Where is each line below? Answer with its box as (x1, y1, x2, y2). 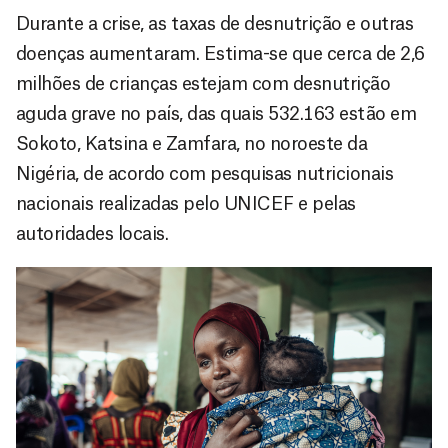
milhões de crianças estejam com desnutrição (16, 74, 391, 93)
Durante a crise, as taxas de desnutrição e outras (16, 14, 414, 33)
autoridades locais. (16, 224, 169, 243)
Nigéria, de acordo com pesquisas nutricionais (16, 164, 394, 183)
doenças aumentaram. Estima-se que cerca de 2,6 (16, 44, 425, 63)
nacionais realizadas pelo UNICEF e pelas (16, 194, 356, 213)
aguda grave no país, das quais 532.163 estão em (16, 104, 417, 123)
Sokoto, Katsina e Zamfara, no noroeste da (16, 134, 368, 153)
